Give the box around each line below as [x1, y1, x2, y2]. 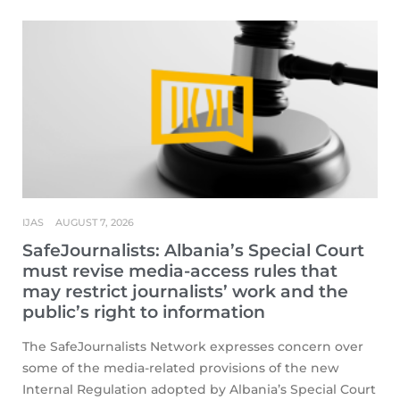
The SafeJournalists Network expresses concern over [22, 338, 363, 355]
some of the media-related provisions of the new [22, 360, 339, 377]
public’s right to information [22, 302, 265, 323]
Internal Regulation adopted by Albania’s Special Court [22, 381, 376, 398]
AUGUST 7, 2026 [55, 216, 134, 229]
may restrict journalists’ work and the [22, 281, 348, 303]
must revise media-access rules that [22, 261, 337, 282]
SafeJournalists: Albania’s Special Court [22, 240, 364, 262]
